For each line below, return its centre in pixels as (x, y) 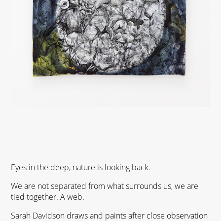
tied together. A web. (48, 197)
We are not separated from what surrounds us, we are (105, 186)
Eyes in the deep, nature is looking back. (81, 167)
